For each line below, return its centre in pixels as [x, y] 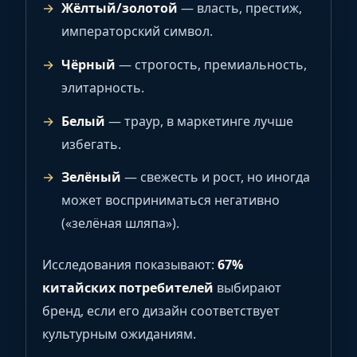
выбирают [247, 287]
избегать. [91, 144]
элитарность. [103, 87]
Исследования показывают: [130, 264]
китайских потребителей [128, 287]
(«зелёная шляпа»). [120, 224]
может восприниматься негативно [171, 200]
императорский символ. [137, 31]
